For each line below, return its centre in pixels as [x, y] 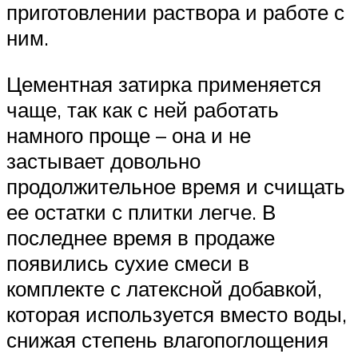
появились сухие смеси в [128, 263]
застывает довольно [103, 161]
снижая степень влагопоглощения [167, 340]
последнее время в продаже [141, 238]
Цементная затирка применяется [164, 84]
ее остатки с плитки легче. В [141, 212]
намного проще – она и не [129, 135]
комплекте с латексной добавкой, [164, 289]
